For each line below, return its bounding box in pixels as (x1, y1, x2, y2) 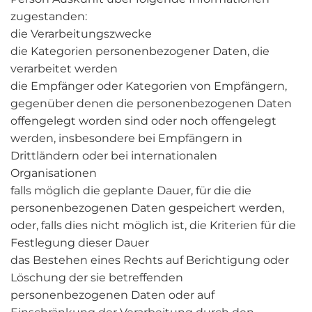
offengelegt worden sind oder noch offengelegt (10, 114, 276, 127)
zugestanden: (10, 10, 87, 23)
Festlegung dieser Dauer (10, 236, 149, 249)
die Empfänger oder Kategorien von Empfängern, (10, 79, 287, 93)
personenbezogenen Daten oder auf (10, 288, 214, 302)
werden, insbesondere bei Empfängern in (10, 132, 242, 145)
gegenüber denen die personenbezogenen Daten (10, 97, 292, 110)
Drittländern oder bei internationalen (10, 149, 217, 162)
